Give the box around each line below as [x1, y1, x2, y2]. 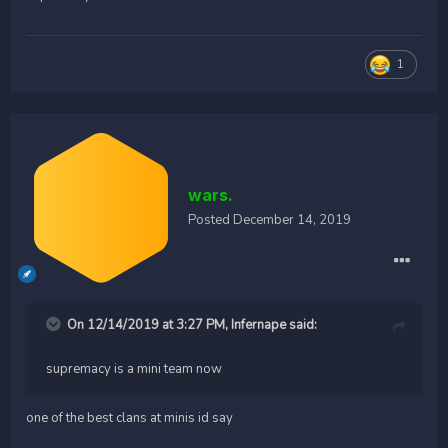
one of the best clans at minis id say [26, 408, 233, 427]
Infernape [231, 315, 286, 334]
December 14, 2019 [233, 210, 351, 229]
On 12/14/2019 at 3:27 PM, [67, 315, 231, 334]
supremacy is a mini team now [46, 359, 222, 378]
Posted [188, 210, 233, 229]
